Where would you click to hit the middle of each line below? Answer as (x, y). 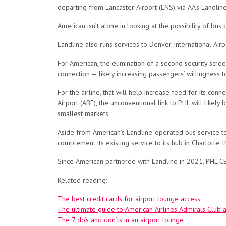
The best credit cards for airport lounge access (129, 199)
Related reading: (82, 180)
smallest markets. (84, 114)
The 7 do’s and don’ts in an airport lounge (121, 220)
